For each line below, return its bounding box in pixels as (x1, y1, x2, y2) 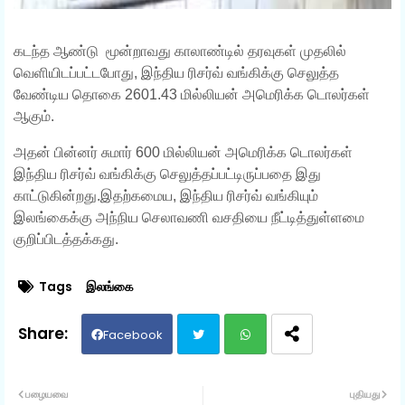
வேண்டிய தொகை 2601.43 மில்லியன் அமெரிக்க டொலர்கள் (14, 86, 370, 102)
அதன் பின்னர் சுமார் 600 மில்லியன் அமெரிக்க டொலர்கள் (14, 144, 353, 160)
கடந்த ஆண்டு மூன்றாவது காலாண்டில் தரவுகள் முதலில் (14, 42, 346, 59)
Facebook (103, 325, 163, 344)
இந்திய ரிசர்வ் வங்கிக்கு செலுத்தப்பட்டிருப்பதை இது (14, 165, 321, 182)
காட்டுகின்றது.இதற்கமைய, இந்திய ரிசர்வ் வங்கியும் (14, 187, 318, 203)
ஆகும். (14, 108, 54, 124)
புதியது (350, 386, 380, 401)
